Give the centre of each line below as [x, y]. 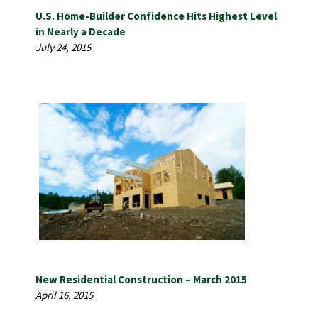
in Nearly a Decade [81, 31]
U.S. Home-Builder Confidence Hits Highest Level [156, 16]
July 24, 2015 [63, 47]
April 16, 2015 [64, 295]
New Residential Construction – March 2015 [141, 279]
